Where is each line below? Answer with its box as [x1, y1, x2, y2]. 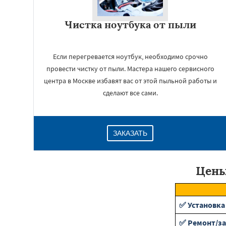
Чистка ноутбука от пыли [64, 18, 196, 31]
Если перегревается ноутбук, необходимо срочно [52, 52, 208, 61]
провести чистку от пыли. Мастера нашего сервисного [46, 64, 214, 73]
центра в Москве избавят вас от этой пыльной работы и [43, 76, 217, 85]
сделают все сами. [102, 88, 158, 97]
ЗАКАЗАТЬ [113, 129, 147, 137]
